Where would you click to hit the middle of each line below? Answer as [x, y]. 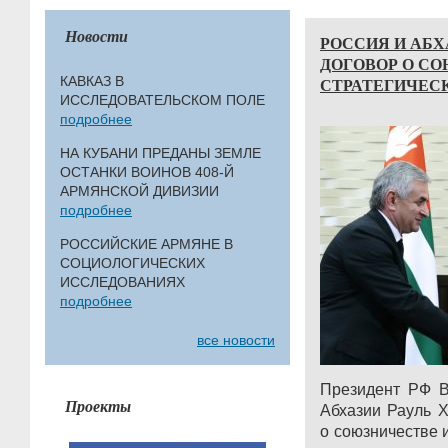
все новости [236, 340]
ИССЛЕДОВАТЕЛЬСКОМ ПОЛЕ [162, 100]
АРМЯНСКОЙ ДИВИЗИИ [139, 191]
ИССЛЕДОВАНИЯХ [122, 282]
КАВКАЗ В [92, 81]
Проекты [98, 406]
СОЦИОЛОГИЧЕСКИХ [132, 263]
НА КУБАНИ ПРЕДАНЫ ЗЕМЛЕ [160, 153]
